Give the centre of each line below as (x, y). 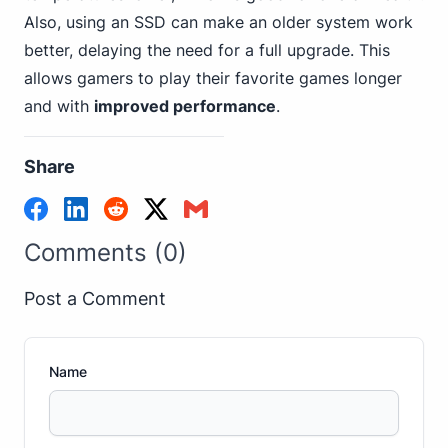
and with (59, 106)
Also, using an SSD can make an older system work (218, 22)
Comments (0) (105, 252)
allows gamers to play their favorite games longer (213, 78)
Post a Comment (95, 298)
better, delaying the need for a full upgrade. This (207, 50)
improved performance (185, 106)
